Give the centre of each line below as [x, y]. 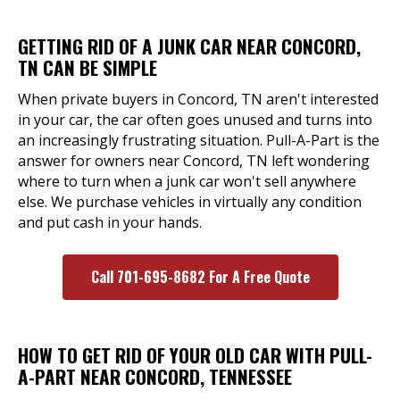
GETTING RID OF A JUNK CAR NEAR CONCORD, [189, 46]
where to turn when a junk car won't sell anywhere [187, 181]
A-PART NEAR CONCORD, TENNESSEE [155, 376]
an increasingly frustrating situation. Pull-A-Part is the [199, 140]
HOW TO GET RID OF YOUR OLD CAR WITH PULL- [195, 355]
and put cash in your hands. [110, 222]
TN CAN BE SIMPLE [87, 67]
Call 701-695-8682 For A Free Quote [200, 277]
